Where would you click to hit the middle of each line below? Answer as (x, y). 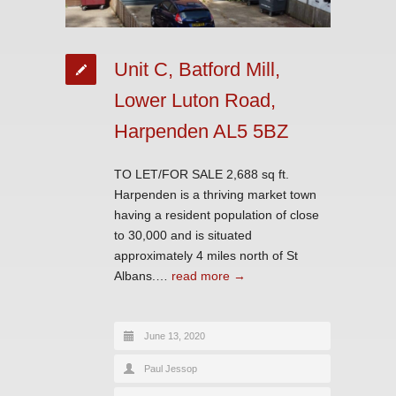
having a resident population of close (217, 214)
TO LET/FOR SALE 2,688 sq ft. (202, 174)
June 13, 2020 (175, 335)
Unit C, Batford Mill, (197, 69)
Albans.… (143, 275)
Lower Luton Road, (195, 100)
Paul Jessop (171, 368)
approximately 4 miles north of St (206, 255)
